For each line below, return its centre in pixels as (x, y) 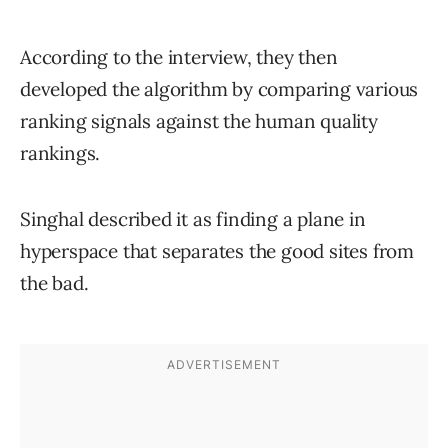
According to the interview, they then (179, 57)
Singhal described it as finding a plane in (193, 219)
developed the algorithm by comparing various (219, 89)
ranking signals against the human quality (199, 121)
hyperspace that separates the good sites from (217, 251)
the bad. (54, 283)
